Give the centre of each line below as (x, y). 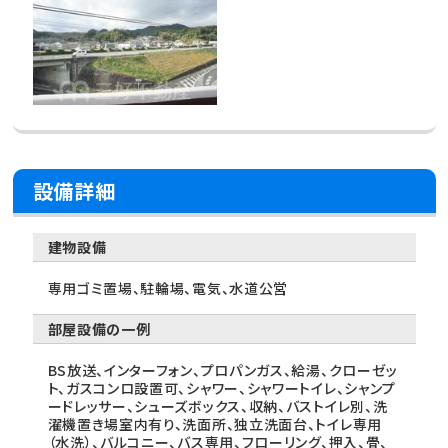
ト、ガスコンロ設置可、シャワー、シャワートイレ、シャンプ (222, 388)
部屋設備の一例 (99, 329)
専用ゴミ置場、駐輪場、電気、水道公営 (168, 288)
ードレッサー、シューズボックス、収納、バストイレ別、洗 (217, 406)
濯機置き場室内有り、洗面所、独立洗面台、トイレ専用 (214, 424)
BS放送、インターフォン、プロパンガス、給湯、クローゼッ (223, 370)
